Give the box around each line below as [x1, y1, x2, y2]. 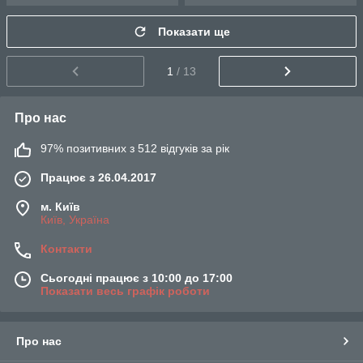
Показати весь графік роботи [41, 284, 210, 297]
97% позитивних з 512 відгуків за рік [41, 141, 229, 155]
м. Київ [41, 199, 80, 213]
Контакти [41, 241, 92, 255]
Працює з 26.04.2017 [41, 170, 156, 184]
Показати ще [158, 25, 230, 38]
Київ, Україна [41, 212, 109, 226]
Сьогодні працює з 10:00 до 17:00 [41, 271, 233, 284]
